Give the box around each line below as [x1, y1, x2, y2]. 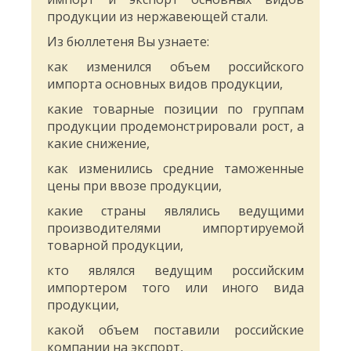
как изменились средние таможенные [47, 160, 304, 178]
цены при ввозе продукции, [47, 177, 222, 195]
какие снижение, [47, 135, 150, 153]
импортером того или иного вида [47, 279, 304, 297]
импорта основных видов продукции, [47, 75, 283, 93]
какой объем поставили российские [47, 321, 304, 339]
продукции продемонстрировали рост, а [47, 118, 304, 136]
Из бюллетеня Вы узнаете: [47, 33, 209, 51]
